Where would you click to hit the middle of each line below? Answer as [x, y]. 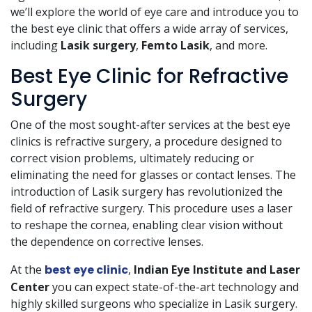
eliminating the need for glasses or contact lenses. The [153, 175]
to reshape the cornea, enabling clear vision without [147, 225]
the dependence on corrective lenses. [107, 242]
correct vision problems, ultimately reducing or [132, 158]
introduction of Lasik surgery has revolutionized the [147, 192]
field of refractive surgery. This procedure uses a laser [151, 209]
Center [30, 287]
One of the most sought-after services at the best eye [150, 125]
